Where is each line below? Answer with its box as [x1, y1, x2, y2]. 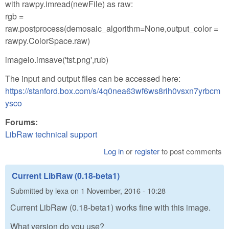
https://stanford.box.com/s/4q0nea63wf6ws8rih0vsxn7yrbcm [5, 84, 220, 97]
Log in [104, 145, 124, 156]
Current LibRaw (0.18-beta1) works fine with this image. [10, 201, 211, 214]
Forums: [5, 116, 40, 128]
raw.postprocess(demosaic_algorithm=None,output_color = [5, 22, 218, 35]
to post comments [159, 145, 222, 156]
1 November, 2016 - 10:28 [81, 185, 166, 196]
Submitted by [10, 185, 55, 196]
